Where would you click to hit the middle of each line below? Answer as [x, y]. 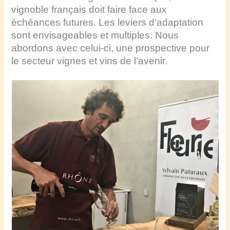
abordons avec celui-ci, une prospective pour [111, 48]
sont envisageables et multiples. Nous [95, 35]
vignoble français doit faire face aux [89, 10]
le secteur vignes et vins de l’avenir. [90, 61]
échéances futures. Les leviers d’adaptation [108, 23]
